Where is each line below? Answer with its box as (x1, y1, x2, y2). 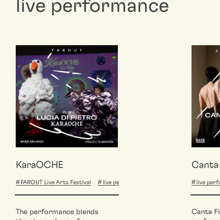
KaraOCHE (16, 160, 63, 170)
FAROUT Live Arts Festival (21, 179, 91, 185)
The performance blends (16, 208, 98, 216)
